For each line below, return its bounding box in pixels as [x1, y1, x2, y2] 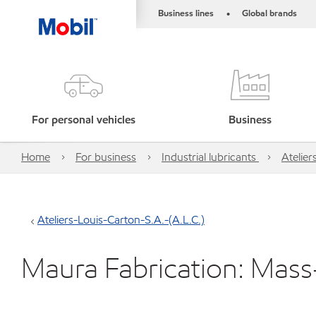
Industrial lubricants [162, 150, 259, 164]
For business [75, 150, 136, 164]
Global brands [242, 7, 297, 20]
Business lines [158, 7, 214, 20]
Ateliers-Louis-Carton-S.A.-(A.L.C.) [37, 212, 205, 227]
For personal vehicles [31, 112, 135, 127]
